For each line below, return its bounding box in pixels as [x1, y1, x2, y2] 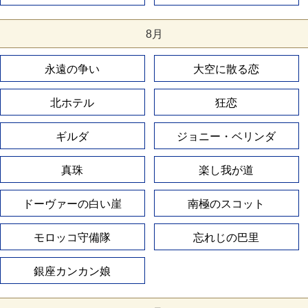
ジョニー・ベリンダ [177, 131, 276, 143]
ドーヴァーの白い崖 [23, 198, 122, 210]
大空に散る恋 [193, 63, 260, 76]
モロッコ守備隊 [34, 232, 111, 244]
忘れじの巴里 [193, 232, 260, 244]
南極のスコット [188, 198, 265, 210]
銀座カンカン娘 [34, 265, 111, 278]
